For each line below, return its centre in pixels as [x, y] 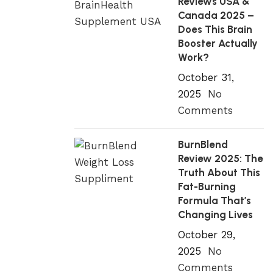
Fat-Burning [207, 186]
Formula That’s [215, 200]
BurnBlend [203, 144]
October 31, [206, 77]
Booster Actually [218, 43]
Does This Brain [215, 29]
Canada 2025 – [216, 15]
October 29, [207, 235]
